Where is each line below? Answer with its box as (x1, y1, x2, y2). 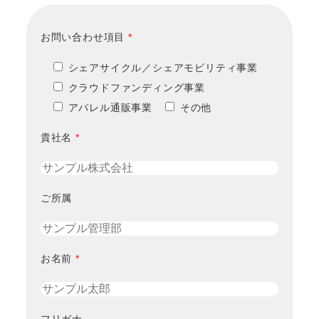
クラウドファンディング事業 (68, 82, 206, 94)
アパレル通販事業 (68, 102, 153, 114)
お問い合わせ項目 (40, 31, 125, 43)
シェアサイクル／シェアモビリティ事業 (68, 62, 258, 74)
